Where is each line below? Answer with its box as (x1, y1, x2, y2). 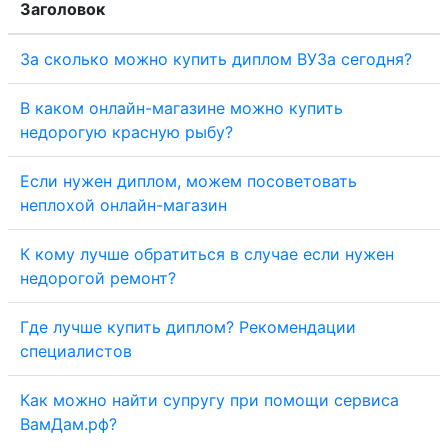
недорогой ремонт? (20, 268, 176, 288)
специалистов (20, 341, 132, 361)
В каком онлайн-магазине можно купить (20, 98, 343, 118)
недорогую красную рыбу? (20, 122, 233, 142)
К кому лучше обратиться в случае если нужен (20, 244, 394, 264)
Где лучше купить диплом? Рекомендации (20, 317, 356, 337)
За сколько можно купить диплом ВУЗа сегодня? (20, 49, 412, 69)
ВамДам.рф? (20, 414, 117, 434)
